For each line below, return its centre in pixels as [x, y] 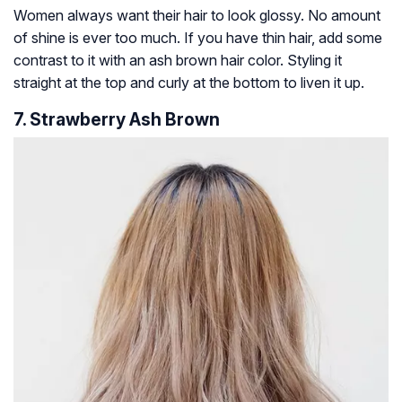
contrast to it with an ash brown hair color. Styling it [178, 61]
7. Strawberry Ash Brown [117, 120]
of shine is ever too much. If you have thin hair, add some [198, 38]
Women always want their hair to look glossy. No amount [197, 16]
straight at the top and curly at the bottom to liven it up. [189, 83]
